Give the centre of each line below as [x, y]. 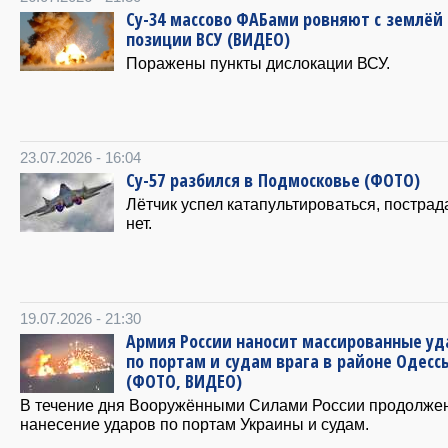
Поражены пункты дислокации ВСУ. [258, 63]
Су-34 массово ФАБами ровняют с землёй [284, 19]
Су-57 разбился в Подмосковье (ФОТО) [273, 180]
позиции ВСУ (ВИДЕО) [208, 39]
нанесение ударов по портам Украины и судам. [194, 424]
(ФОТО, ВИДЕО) [184, 381]
